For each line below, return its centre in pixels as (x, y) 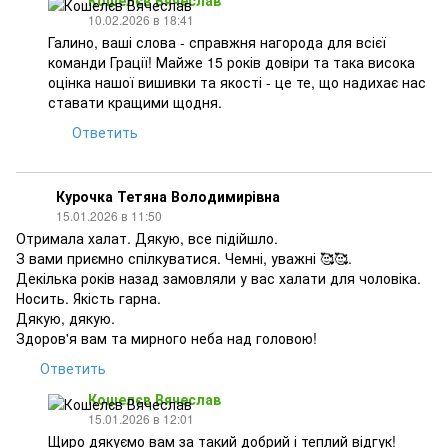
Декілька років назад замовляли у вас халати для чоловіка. (218, 278)
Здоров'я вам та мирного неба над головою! (166, 338)
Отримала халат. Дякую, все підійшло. (147, 238)
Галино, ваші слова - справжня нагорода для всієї (217, 42)
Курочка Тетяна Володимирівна (168, 196)
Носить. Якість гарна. (88, 298)
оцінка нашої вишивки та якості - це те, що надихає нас (237, 82)
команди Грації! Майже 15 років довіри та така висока (231, 62)
